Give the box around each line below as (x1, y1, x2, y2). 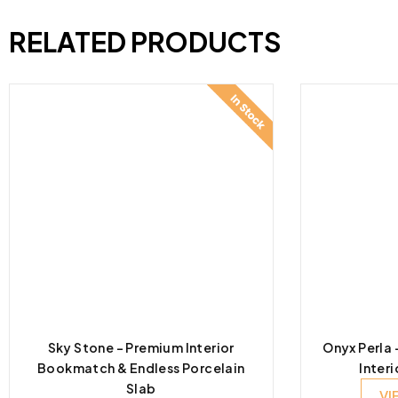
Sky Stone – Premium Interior (47, 338, 235, 355)
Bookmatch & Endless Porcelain (36, 359, 245, 376)
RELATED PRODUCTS (9, 24, 282, 59)
